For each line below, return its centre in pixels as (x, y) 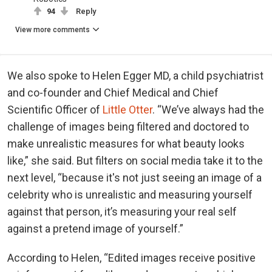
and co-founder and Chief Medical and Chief (113, 92)
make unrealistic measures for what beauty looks (126, 143)
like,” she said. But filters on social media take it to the (135, 160)
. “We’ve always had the (208, 109)
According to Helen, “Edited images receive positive (131, 257)
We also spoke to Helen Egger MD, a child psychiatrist (135, 75)
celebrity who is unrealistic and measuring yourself (130, 194)
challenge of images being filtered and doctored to (128, 126)
